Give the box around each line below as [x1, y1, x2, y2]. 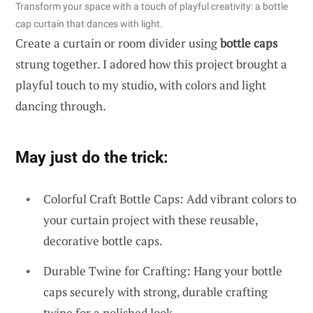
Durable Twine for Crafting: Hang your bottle [43, 263, 282, 279]
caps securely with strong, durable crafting [43, 284, 268, 300]
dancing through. [15, 97, 106, 114]
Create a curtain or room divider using [15, 34, 220, 51]
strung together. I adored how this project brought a [15, 55, 287, 72]
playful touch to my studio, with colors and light [15, 76, 266, 93]
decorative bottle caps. [43, 232, 163, 249]
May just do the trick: [15, 147, 168, 167]
